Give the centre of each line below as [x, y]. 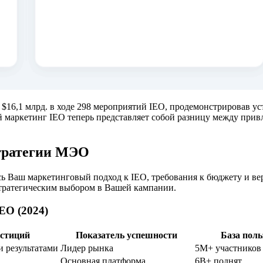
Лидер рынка [87, 248]
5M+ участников [228, 248]
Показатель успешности [127, 235]
